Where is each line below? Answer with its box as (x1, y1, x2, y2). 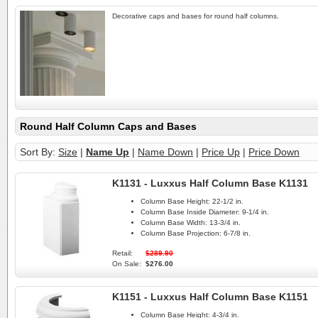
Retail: (112, 249, 133, 258)
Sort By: (20, 146, 58, 158)
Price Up (202, 146, 240, 158)
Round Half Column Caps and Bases (20, 121, 197, 132)
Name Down (138, 146, 193, 158)
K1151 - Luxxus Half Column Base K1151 (112, 291, 308, 302)
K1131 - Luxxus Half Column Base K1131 (112, 177, 308, 189)
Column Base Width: (141, 219, 207, 227)
